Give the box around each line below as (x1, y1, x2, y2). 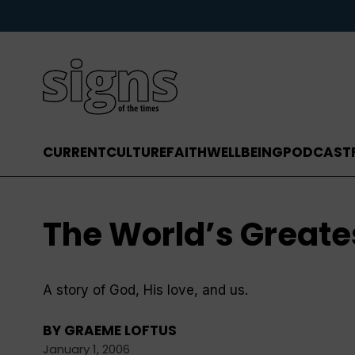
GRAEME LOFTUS (63, 321, 177, 341)
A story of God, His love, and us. (42, 281, 248, 298)
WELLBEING (206, 143, 283, 162)
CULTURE (105, 143, 166, 162)
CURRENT (42, 143, 106, 162)
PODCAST (282, 143, 351, 162)
